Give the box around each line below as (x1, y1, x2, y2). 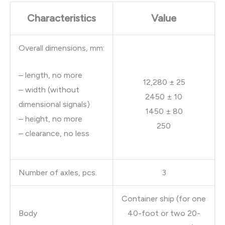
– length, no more (19, 70, 82, 80)
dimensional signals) (19, 99, 90, 109)
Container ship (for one (122, 193, 206, 203)
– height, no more (19, 114, 82, 124)
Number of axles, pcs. (19, 167, 97, 177)
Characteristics (27, 12, 96, 24)
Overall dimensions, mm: (19, 43, 104, 53)
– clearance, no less (19, 129, 89, 139)
